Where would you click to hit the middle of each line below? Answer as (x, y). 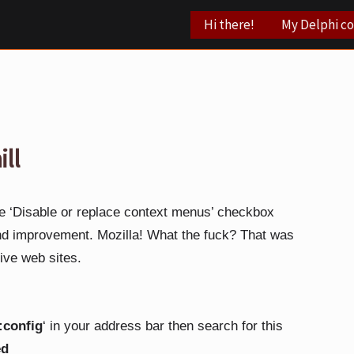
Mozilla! (122, 235)
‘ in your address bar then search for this (163, 326)
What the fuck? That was (220, 235)
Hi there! (229, 24)
